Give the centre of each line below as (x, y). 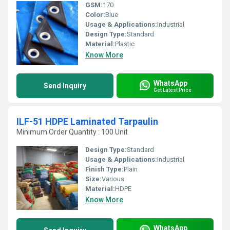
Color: (95, 15)
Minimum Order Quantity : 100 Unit (72, 132)
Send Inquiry (65, 86)
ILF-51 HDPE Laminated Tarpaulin (87, 121)
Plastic (125, 44)
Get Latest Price (172, 90)
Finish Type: (104, 169)
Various (113, 179)
